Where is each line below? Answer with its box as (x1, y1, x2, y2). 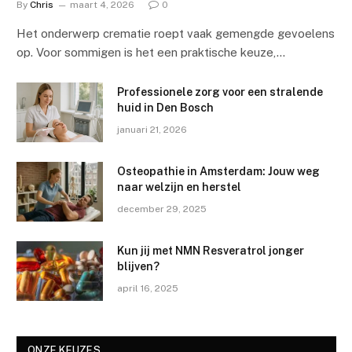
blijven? (117, 260, 159, 273)
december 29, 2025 (117, 203, 207, 215)
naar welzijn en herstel (117, 181, 241, 194)
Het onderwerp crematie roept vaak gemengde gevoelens (16, 27, 335, 41)
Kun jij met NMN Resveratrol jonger (117, 244, 304, 258)
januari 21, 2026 (117, 124, 187, 136)
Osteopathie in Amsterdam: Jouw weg (117, 165, 320, 178)
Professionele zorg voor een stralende (117, 86, 323, 99)
